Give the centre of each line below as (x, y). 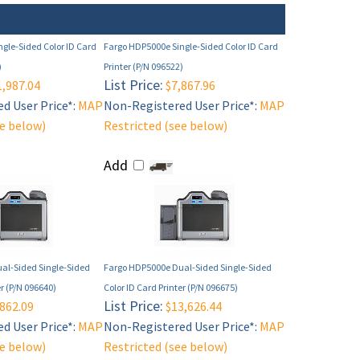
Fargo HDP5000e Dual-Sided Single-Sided (188, 268)
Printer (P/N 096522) (143, 67)
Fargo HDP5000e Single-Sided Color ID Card (191, 47)
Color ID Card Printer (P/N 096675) (171, 288)
